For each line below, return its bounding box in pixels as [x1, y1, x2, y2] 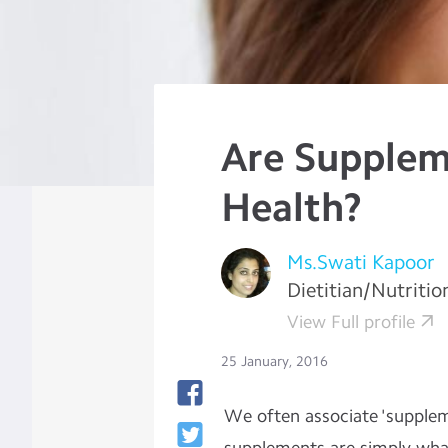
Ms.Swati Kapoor [287, 250, 436, 274]
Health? [221, 183, 363, 231]
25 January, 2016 [221, 353, 329, 370]
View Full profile [287, 311, 416, 333]
